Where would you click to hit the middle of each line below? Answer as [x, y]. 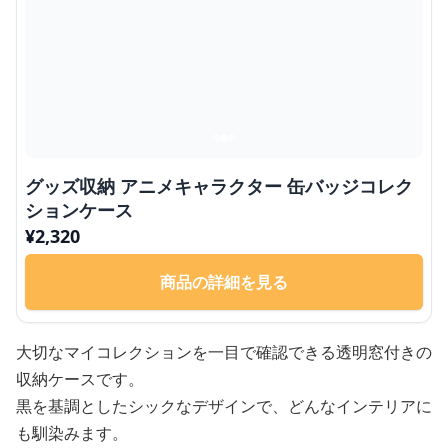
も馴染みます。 [72, 432]
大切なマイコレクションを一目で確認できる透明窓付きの [224, 351]
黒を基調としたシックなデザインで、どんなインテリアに [224, 405]
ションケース [79, 209]
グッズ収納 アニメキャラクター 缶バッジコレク [219, 185]
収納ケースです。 [80, 378]
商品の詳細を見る [224, 281]
